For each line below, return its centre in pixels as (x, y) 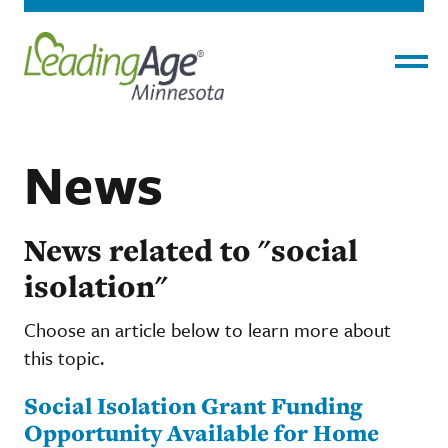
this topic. (64, 357)
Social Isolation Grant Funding (193, 405)
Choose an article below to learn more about (207, 329)
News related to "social (191, 249)
